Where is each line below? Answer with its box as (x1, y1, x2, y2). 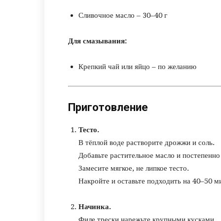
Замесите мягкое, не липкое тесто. (78, 164, 189, 173)
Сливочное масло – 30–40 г (78, 11, 167, 20)
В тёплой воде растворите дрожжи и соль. (78, 138, 215, 147)
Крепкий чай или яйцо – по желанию (78, 62, 196, 71)
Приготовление (68, 101, 148, 113)
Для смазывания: (68, 37, 127, 45)
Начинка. (78, 202, 111, 211)
